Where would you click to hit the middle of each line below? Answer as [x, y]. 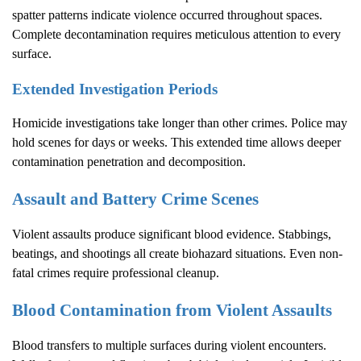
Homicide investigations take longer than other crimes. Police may [180, 122]
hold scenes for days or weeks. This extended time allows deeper [176, 142]
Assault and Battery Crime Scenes [135, 198]
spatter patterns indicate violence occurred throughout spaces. [167, 15]
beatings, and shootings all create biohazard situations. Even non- [177, 254]
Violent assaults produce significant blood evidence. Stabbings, [172, 234]
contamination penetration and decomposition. [129, 161]
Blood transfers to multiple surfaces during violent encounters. [169, 346]
